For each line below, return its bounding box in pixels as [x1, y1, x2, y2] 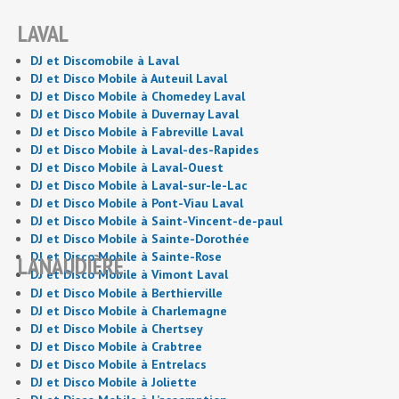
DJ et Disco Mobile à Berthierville [30, 285, 223, 301]
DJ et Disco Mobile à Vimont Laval [30, 266, 228, 282]
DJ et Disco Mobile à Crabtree [30, 338, 202, 354]
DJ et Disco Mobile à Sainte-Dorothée [30, 231, 249, 247]
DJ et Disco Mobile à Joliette [30, 374, 197, 390]
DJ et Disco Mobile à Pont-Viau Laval [30, 195, 243, 211]
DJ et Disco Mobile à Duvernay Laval [30, 106, 239, 122]
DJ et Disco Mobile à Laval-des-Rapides [30, 142, 259, 158]
